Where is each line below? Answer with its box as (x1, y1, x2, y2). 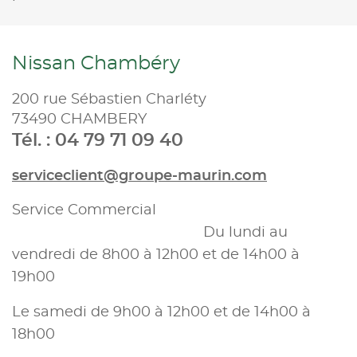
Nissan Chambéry (12, 53, 180, 73)
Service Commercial (12, 202, 160, 218)
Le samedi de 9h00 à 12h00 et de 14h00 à (12, 304, 311, 320)
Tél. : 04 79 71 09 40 (12, 131, 183, 149)
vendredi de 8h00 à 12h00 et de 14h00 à (12, 247, 300, 262)
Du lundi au (12, 225, 288, 240)
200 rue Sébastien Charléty (12, 92, 206, 107)
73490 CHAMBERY (12, 112, 147, 127)
